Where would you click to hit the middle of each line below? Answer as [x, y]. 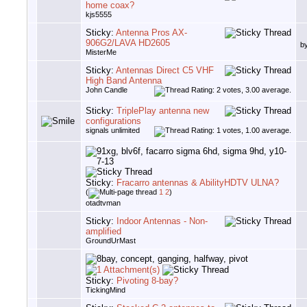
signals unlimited [113, 131]
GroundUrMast [111, 241]
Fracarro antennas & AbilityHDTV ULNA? [198, 183]
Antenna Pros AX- [151, 33]
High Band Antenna [124, 81]
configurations [113, 121]
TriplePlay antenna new [163, 111]
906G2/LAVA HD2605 [128, 43]
